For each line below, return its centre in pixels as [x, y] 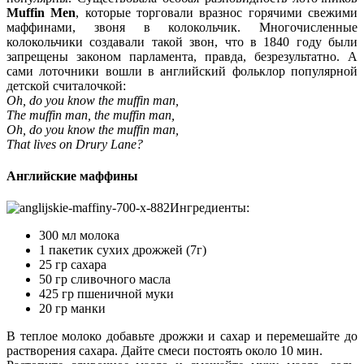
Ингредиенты [208, 208]
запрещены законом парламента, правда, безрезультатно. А [182, 56]
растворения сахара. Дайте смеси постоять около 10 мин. [165, 351]
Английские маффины [72, 176]
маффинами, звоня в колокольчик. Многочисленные [182, 27]
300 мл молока [79, 236]
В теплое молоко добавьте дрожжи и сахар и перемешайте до [182, 336]
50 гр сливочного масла [105, 279]
